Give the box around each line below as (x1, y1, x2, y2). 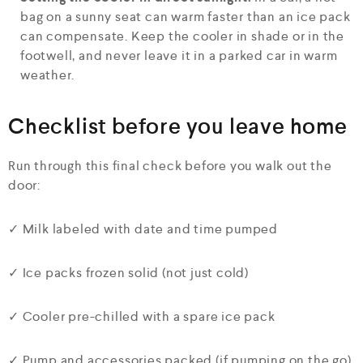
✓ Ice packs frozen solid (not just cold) (8, 263, 249, 281)
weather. (20, 66, 75, 83)
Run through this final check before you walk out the (8, 156, 332, 174)
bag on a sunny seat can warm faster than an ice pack (20, 7, 351, 25)
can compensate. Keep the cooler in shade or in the (20, 27, 344, 45)
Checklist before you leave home (8, 112, 348, 140)
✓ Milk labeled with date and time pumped (8, 220, 278, 237)
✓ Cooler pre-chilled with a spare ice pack (8, 307, 275, 325)
